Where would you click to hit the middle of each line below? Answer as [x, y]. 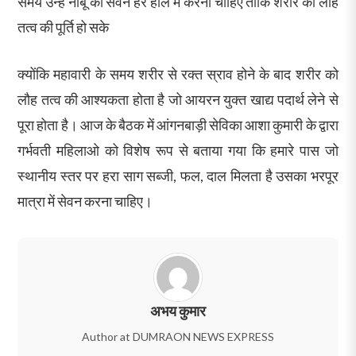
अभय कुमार [178, 311]
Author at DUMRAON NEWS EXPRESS [178, 337]
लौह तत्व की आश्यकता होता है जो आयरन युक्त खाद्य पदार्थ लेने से [178, 100]
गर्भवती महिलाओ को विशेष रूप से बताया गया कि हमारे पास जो [178, 151]
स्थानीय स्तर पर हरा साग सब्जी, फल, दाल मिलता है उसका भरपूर [178, 176]
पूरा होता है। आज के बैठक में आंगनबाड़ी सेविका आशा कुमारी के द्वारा [178, 125]
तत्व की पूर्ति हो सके [64, 27]
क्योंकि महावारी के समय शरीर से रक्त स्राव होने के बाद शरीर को [178, 74]
